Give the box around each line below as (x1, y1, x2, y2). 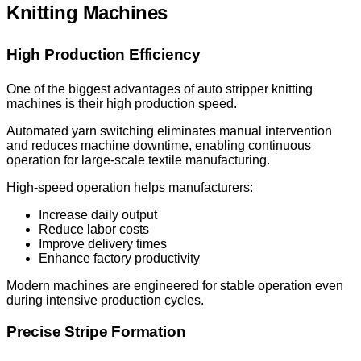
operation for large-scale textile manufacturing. (6, 152, 270, 167)
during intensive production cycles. (6, 293, 204, 307)
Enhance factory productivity (39, 251, 200, 265)
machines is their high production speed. (6, 96, 237, 110)
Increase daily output (39, 207, 157, 222)
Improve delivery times (39, 236, 167, 251)
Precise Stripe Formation (6, 322, 186, 340)
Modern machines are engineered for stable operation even (6, 278, 343, 293)
